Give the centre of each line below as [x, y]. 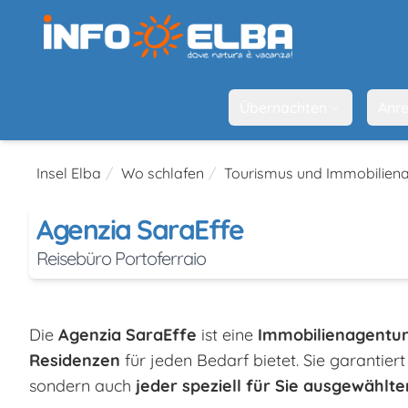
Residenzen [75, 360]
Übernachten [283, 107]
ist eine [227, 334]
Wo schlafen [163, 173]
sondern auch [82, 385]
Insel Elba [69, 173]
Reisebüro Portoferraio [121, 258]
